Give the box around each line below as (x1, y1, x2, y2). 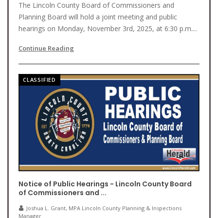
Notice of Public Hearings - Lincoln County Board (18, 179, 192, 189)
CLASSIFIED (23, 76, 56, 83)
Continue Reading (18, 44, 74, 53)
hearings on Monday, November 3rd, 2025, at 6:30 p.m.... (18, 24, 197, 33)
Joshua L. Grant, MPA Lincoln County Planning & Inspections (26, 204, 182, 212)
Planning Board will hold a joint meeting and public (18, 12, 177, 21)
